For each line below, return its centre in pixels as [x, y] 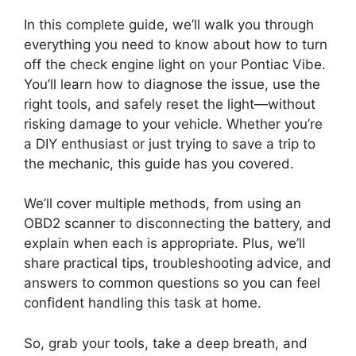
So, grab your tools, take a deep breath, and [166, 343]
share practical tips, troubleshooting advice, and [178, 263]
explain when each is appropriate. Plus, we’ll [164, 244]
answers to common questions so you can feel [172, 283]
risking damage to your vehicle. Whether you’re [173, 124]
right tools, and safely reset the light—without [170, 104]
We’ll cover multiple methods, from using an [163, 204]
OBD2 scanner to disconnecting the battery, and [178, 224]
